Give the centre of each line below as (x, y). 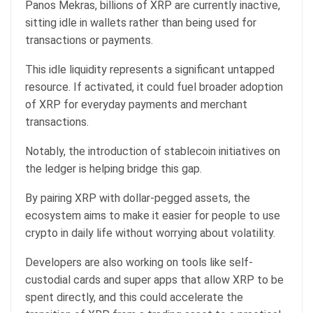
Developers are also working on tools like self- (139, 263)
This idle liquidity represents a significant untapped (150, 70)
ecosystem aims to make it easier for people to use (153, 216)
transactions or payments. (89, 41)
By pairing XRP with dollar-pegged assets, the (138, 198)
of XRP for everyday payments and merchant (136, 105)
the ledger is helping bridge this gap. (114, 169)
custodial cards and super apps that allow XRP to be (154, 280)
